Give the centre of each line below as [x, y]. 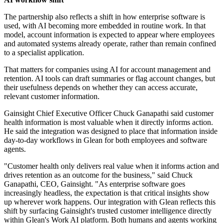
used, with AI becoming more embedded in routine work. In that [105, 26]
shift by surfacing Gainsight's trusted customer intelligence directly [108, 211]
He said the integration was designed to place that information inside [111, 131]
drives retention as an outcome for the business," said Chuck [98, 175]
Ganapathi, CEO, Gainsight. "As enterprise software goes [95, 184]
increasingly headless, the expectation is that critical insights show [107, 193]
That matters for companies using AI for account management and [107, 70]
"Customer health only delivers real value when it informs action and [111, 166]
